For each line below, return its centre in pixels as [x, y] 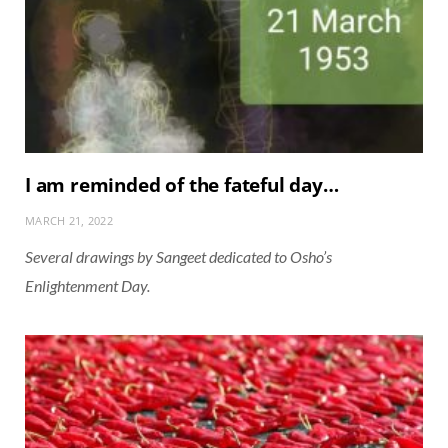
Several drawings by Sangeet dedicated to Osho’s [178, 256]
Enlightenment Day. [87, 285]
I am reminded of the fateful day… [182, 184]
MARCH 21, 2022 [69, 220]
